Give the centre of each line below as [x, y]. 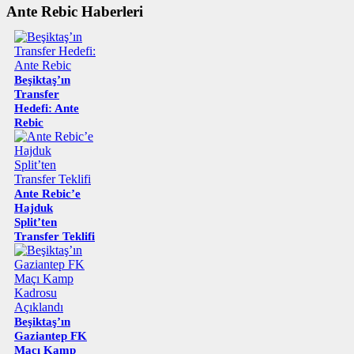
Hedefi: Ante [47, 108]
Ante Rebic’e [47, 193]
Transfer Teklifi [55, 236]
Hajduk [34, 207]
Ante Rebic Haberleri [75, 11]
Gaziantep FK [51, 335]
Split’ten [36, 222]
